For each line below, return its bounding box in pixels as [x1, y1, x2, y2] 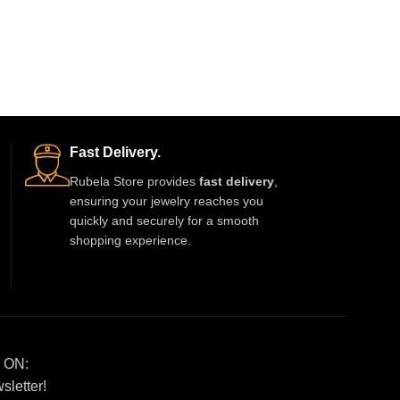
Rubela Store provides [70, 173, 199, 188]
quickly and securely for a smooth [70, 212, 259, 228]
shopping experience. [70, 232, 191, 247]
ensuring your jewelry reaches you [70, 193, 263, 208]
